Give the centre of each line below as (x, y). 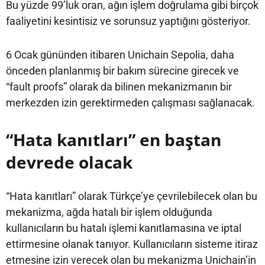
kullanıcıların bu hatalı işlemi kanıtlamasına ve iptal (124, 228)
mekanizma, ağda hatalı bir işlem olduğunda (109, 212)
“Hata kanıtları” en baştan (114, 139)
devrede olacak (69, 162)
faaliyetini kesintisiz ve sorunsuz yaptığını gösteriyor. (128, 21)
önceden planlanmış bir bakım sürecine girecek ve (122, 70)
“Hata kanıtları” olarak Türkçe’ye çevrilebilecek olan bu (132, 196)
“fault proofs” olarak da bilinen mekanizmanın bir (119, 86)
